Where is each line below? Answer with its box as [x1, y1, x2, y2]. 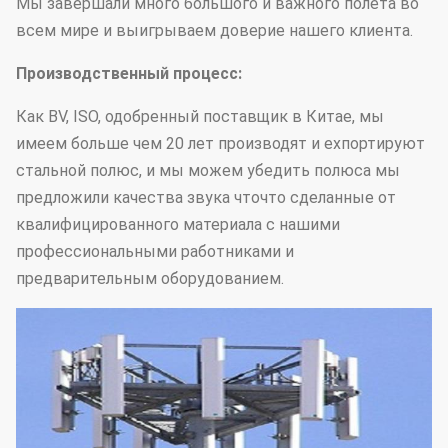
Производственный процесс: [16, 64, 242, 84]
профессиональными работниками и [16, 242, 294, 262]
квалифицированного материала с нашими [16, 215, 340, 235]
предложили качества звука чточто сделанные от [16, 188, 396, 208]
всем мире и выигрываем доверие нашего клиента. [16, 21, 413, 41]
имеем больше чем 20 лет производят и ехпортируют [16, 134, 425, 154]
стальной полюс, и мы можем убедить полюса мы [16, 161, 400, 181]
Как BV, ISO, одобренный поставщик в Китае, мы [16, 107, 384, 127]
